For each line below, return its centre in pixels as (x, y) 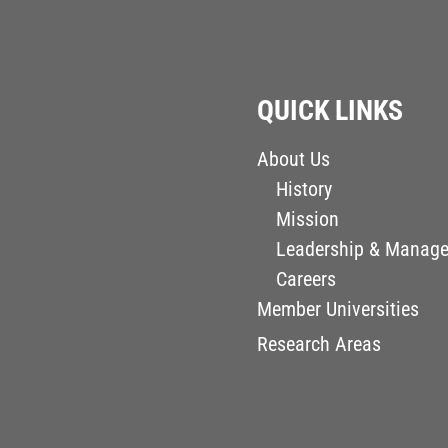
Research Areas (319, 344)
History (304, 189)
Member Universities (338, 309)
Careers (306, 279)
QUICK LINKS (330, 111)
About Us (294, 159)
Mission (308, 219)
